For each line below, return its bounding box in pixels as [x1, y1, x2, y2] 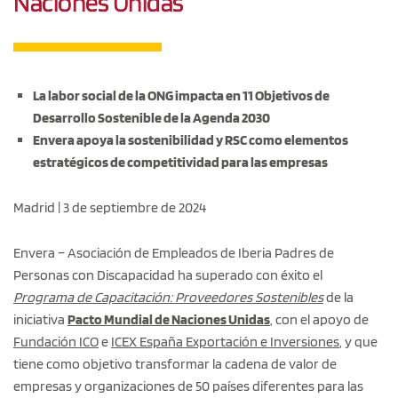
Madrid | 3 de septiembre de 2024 [13, 198, 206, 216]
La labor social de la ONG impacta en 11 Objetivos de [33, 86, 330, 104]
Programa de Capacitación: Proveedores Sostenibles [13, 288, 323, 306]
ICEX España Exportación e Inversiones [111, 332, 339, 350]
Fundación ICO [13, 332, 99, 350]
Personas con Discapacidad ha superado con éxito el [13, 266, 322, 283]
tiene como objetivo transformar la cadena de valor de [13, 354, 337, 372]
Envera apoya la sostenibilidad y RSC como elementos [33, 131, 349, 148]
